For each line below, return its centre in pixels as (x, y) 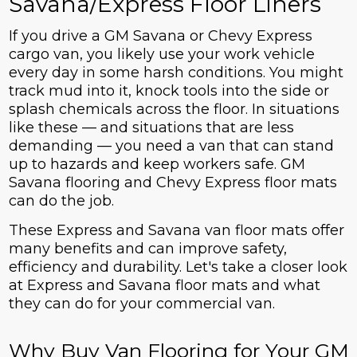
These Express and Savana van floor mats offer (176, 231)
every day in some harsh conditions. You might (176, 73)
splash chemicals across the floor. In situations (174, 110)
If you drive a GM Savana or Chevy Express (160, 36)
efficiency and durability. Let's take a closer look (178, 267)
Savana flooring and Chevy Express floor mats (173, 183)
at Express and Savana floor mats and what (164, 286)
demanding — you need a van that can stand (171, 146)
